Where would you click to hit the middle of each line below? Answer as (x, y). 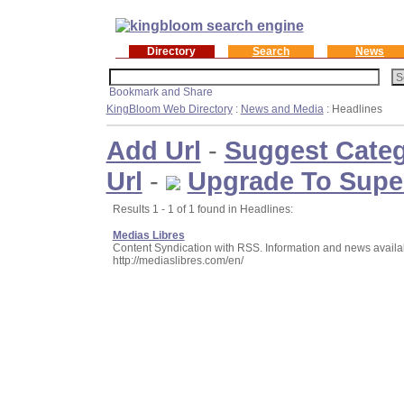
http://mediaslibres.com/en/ (178, 260)
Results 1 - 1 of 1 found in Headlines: (202, 209)
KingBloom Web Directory (169, 109)
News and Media (282, 109)
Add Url (153, 150)
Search (271, 51)
